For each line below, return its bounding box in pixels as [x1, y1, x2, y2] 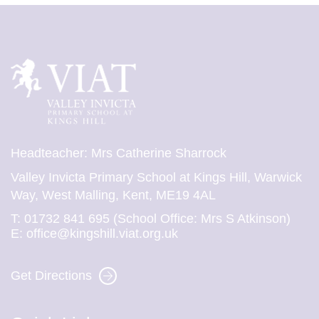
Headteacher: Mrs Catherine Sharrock [11, 146, 226, 161]
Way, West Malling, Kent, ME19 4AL [11, 188, 216, 203]
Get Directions [11, 268, 92, 283]
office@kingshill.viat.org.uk [26, 226, 178, 241]
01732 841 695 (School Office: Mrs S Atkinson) [24, 211, 291, 226]
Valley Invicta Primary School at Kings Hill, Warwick [11, 170, 302, 185]
